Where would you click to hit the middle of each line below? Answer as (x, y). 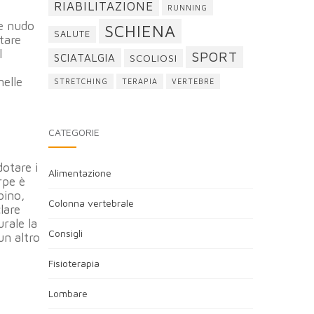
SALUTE (72, 34)
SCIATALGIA (84, 57)
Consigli (65, 233)
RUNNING (187, 8)
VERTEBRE (193, 81)
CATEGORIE (74, 132)
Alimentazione (80, 173)
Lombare (68, 293)
